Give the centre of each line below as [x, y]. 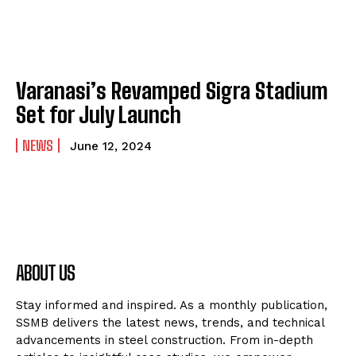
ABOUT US [45, 273]
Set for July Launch [99, 115]
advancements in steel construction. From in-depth [164, 341]
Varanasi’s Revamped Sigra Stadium [172, 91]
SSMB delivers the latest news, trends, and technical [170, 323]
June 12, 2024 [111, 147]
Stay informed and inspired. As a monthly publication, [172, 306]
